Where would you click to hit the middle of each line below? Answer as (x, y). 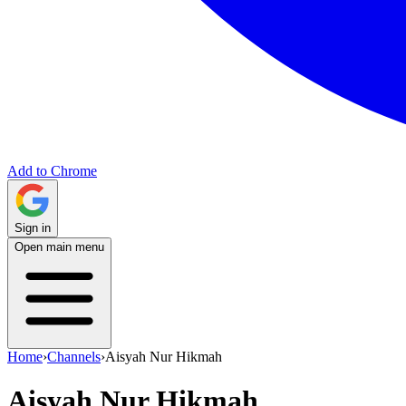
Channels (74, 357)
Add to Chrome (52, 171)
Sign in (33, 228)
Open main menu (59, 247)
